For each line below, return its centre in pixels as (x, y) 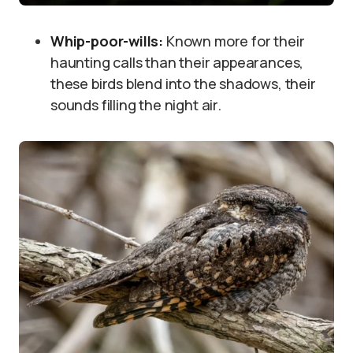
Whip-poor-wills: (107, 41)
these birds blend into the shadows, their (183, 84)
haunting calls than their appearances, (177, 62)
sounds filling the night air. (136, 105)
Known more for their (234, 41)
